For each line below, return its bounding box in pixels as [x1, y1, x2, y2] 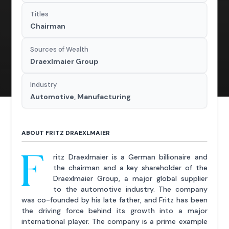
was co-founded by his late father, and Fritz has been [21, 195, 208, 204]
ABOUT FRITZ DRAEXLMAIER [21, 128, 110, 137]
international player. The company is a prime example [21, 216, 208, 226]
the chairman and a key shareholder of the [53, 163, 208, 172]
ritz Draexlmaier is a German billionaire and [53, 152, 208, 162]
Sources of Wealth [30, 44, 89, 54]
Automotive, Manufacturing [30, 91, 131, 101]
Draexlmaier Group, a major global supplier [53, 173, 208, 183]
